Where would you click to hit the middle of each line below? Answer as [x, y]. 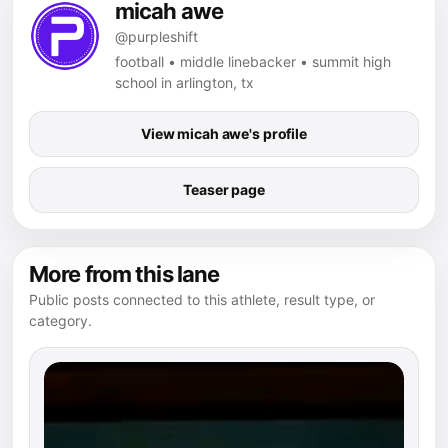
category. [60, 320]
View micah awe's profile [224, 133]
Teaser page [224, 189]
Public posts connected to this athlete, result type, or [202, 299]
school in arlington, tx [184, 82]
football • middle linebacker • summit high [253, 61]
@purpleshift [156, 36]
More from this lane [124, 273]
